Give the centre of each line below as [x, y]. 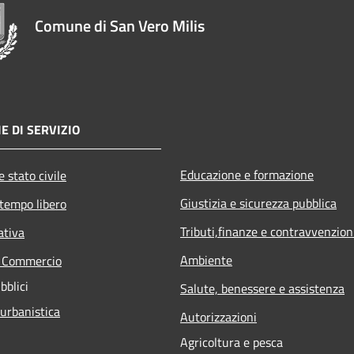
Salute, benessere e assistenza [262, 288]
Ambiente [206, 260]
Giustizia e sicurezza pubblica [258, 203]
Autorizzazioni [218, 316]
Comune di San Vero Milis [120, 25]
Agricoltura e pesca [232, 342]
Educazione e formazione [247, 174]
